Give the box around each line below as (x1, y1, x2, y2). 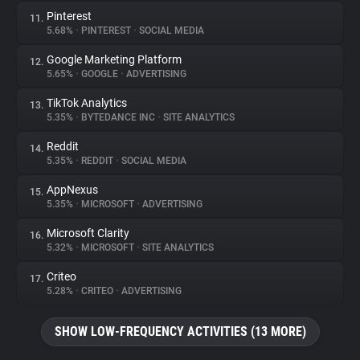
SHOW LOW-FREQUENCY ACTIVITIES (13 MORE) (54, 324, 306, 339)
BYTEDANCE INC (79, 112, 157, 123)
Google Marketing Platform (47, 53, 182, 66)
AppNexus (47, 183, 98, 196)
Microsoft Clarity (47, 227, 129, 239)
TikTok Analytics (47, 96, 127, 109)
